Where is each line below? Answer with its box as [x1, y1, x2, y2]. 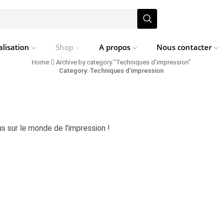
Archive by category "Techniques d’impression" [55, 58, 191, 66]
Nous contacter [157, 42, 212, 53]
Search [32, 18, 55, 27]
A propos [99, 42, 131, 53]
